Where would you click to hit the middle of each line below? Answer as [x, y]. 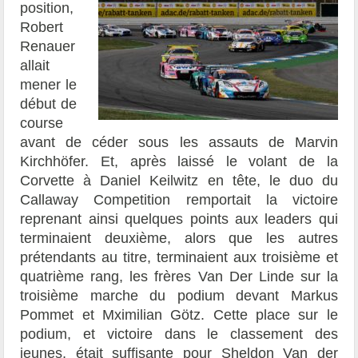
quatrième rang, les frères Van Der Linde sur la [179, 277]
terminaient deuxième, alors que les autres [179, 239]
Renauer [48, 47]
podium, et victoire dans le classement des [179, 334]
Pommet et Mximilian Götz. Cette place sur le [179, 315]
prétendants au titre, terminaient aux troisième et [179, 258]
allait [35, 66]
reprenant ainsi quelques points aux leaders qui [179, 219]
